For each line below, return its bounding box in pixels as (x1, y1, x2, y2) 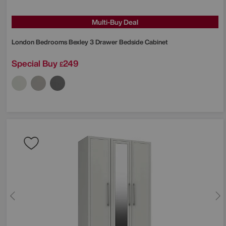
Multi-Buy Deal (92, 16, 138, 27)
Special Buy (12, 56, 58, 70)
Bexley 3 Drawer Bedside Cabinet (69, 37, 167, 47)
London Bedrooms (12, 37, 69, 47)
